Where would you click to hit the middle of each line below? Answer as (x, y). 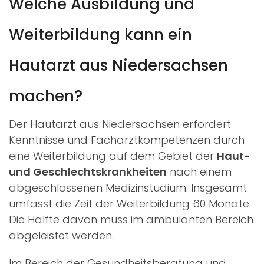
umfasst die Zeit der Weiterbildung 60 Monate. (130, 203)
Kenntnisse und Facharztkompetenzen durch (127, 140)
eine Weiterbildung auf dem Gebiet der (113, 156)
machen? (46, 96)
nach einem (199, 171)
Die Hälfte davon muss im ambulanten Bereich (131, 219)
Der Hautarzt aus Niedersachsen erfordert (120, 124)
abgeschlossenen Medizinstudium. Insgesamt (128, 187)
